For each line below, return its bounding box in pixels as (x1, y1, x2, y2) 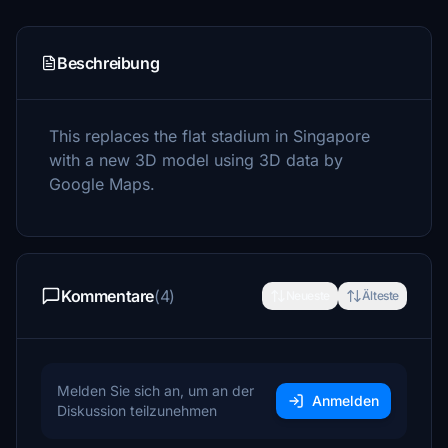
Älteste (361, 288, 399, 303)
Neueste (285, 288, 330, 303)
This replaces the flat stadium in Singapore (49, 126, 370, 146)
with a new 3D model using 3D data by (49, 150, 343, 170)
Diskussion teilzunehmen (57, 402, 217, 419)
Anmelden (312, 392, 379, 409)
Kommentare (61, 286, 154, 306)
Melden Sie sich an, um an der (57, 382, 254, 399)
